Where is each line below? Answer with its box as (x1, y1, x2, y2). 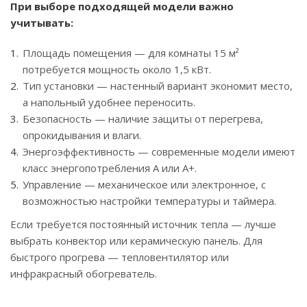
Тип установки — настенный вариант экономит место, (23, 79, 293, 93)
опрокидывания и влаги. (23, 128, 141, 143)
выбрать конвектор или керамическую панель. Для (10, 234, 262, 248)
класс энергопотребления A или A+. (23, 161, 197, 175)
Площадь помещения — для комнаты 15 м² (23, 46, 239, 60)
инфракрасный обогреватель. (10, 267, 157, 281)
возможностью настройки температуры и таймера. (23, 194, 276, 208)
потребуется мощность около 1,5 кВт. (23, 62, 211, 77)
